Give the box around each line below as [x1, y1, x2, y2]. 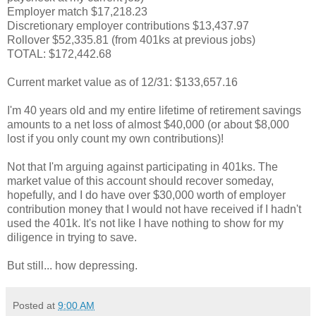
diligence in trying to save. [7, 231, 137, 243]
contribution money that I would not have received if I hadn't [7, 202, 301, 215]
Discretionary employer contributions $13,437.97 [7, 19, 249, 32]
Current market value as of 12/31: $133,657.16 [7, 75, 238, 88]
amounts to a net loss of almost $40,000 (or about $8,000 [7, 118, 289, 130]
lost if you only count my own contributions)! [7, 132, 224, 145]
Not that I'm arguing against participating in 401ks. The [7, 160, 278, 173]
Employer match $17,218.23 [7, 5, 147, 18]
